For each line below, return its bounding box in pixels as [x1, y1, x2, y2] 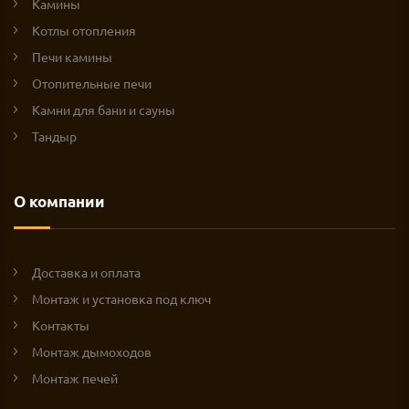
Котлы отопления [32, 22, 136, 38]
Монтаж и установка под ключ [32, 290, 211, 307]
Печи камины [32, 48, 112, 65]
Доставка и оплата [32, 264, 141, 280]
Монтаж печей [32, 370, 118, 386]
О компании [14, 192, 105, 211]
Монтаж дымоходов [32, 343, 152, 360]
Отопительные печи [32, 75, 152, 91]
